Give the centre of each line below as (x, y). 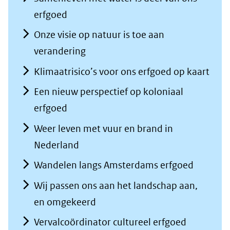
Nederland (56, 145)
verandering (60, 51)
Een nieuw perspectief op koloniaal (109, 92)
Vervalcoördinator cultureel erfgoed (110, 222)
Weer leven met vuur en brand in (103, 128)
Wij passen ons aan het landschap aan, (116, 185)
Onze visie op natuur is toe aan (99, 35)
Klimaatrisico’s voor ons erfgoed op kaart (122, 71)
